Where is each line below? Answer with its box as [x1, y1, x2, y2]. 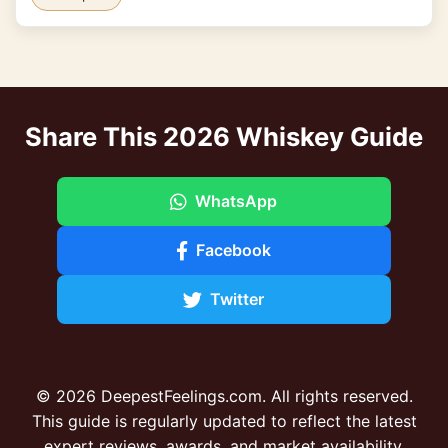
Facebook [196, 240, 272, 260]
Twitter [210, 289, 265, 309]
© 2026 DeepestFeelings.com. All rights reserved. [35, 386, 413, 406]
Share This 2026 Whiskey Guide [25, 121, 423, 152]
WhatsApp [195, 191, 278, 211]
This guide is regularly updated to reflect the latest [31, 411, 417, 431]
